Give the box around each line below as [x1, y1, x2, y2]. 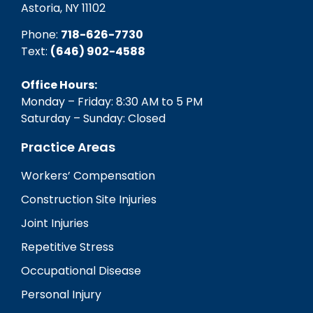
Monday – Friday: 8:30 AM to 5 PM [21, 94, 203, 110]
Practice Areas [21, 138, 115, 156]
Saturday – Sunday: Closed [21, 110, 166, 127]
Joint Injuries [21, 215, 89, 232]
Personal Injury [21, 286, 101, 303]
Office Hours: [21, 77, 97, 94]
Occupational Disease [21, 263, 141, 279]
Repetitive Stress [21, 239, 114, 256]
